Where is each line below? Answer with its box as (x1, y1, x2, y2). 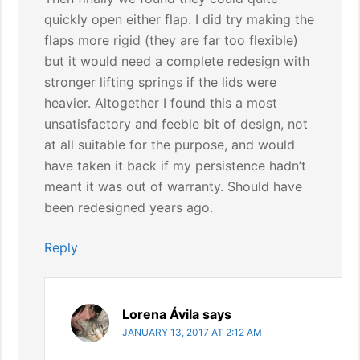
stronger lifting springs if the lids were (44, 74, 277, 90)
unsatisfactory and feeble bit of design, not (44, 116, 309, 132)
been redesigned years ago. (44, 199, 214, 215)
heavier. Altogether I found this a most (44, 95, 278, 111)
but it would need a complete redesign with (44, 53, 310, 69)
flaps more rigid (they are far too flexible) (44, 32, 299, 48)
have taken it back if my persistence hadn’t (44, 157, 307, 174)
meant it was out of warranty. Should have (44, 178, 303, 194)
